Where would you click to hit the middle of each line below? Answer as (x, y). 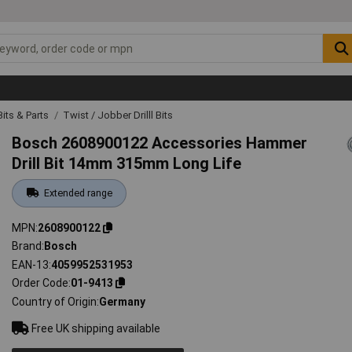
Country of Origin (55, 301)
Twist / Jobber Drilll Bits (118, 115)
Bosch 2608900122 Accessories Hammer (160, 143)
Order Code (40, 283)
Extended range (78, 192)
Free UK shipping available (95, 328)
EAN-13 (31, 264)
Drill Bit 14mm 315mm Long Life (127, 163)
